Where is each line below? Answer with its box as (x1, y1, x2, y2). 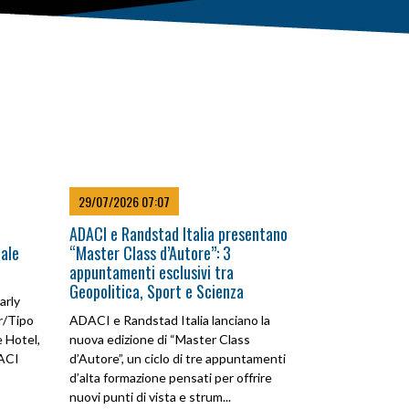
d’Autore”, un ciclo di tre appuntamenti (69, 351, 286, 366)
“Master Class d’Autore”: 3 (69, 241, 231, 265)
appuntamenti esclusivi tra (69, 260, 234, 284)
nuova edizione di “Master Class (69, 331, 250, 347)
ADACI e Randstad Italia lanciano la (69, 312, 270, 328)
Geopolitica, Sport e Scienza (69, 279, 244, 303)
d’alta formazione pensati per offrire (69, 370, 272, 385)
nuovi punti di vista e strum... (69, 389, 231, 404)
